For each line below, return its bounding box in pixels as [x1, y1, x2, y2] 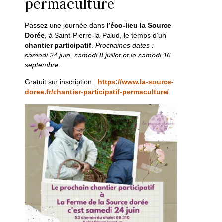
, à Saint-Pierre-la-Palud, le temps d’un [45, 31, 166, 40]
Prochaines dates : [95, 41, 154, 50]
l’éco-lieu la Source [107, 21, 172, 30]
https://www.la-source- [98, 78, 174, 86]
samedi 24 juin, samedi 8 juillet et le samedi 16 [25, 51, 171, 59]
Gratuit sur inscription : [25, 78, 98, 86]
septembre [25, 61, 59, 69]
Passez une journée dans [25, 21, 107, 30]
